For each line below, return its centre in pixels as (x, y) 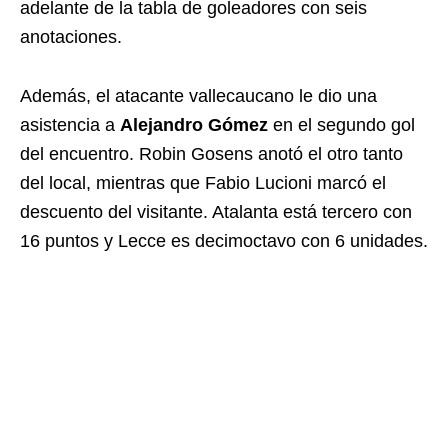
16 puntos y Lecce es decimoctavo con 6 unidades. (224, 240)
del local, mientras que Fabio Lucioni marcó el (203, 182)
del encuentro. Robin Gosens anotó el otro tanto (211, 153)
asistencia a (70, 124)
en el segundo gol (341, 124)
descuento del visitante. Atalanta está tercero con (216, 211)
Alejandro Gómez (194, 124)
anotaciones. (71, 36)
